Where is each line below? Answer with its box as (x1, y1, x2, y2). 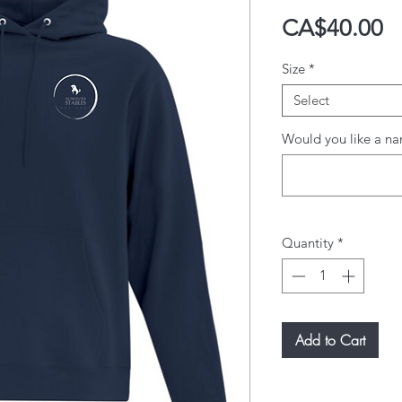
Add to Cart (295, 329, 365, 350)
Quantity (282, 234, 334, 251)
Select (293, 92, 329, 109)
